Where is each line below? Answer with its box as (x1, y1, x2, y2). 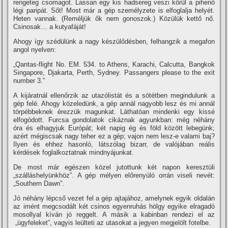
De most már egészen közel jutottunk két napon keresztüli (13, 163, 215, 171)
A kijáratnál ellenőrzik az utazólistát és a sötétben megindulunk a (13, 92, 215, 99)
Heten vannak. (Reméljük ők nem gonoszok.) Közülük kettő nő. (13, 15, 215, 22)
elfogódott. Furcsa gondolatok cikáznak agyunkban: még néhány (13, 116, 215, 124)
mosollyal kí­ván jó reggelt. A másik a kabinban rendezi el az (13, 211, 215, 218)
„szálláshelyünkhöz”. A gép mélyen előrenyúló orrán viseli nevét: (13, 172, 215, 179)
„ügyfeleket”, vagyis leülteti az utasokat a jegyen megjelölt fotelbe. (13, 219, 211, 226)
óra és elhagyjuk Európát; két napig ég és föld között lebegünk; (13, 124, 215, 132)
